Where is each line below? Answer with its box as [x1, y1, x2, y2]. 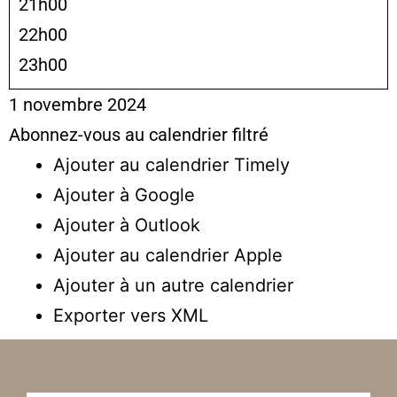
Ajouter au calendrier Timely [53, 153, 290, 175]
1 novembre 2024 [9, 93, 146, 115]
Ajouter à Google [53, 183, 195, 206]
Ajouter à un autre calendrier [53, 274, 293, 296]
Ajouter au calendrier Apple [53, 244, 283, 266]
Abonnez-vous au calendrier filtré [9, 123, 269, 145]
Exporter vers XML [53, 304, 208, 326]
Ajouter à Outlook [53, 214, 200, 236]
